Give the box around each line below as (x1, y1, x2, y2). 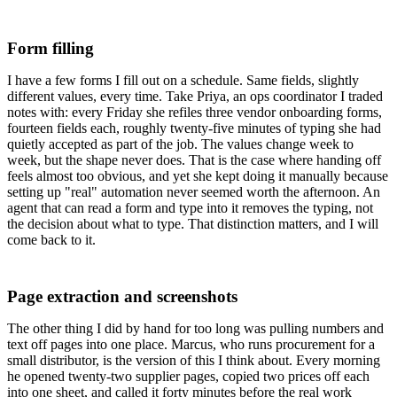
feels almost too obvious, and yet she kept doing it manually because (7, 167, 388, 183)
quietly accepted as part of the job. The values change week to (7, 136, 354, 152)
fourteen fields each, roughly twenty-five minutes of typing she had (7, 120, 381, 136)
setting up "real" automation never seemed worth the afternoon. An (7, 183, 380, 199)
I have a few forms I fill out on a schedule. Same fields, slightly (7, 72, 359, 88)
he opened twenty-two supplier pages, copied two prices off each (7, 368, 370, 384)
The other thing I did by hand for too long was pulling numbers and (7, 320, 384, 336)
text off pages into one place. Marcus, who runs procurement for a (7, 336, 375, 352)
